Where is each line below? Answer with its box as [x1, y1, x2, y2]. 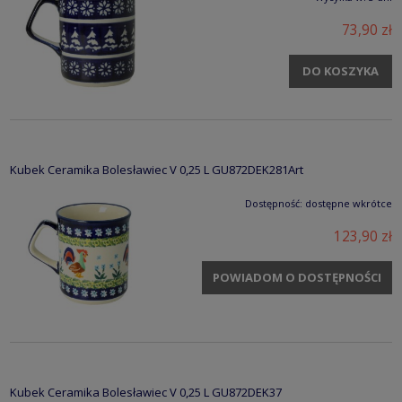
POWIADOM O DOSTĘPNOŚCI [212, 269, 381, 286]
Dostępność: [245, 197, 302, 211]
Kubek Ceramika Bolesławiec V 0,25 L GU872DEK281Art [10, 162, 303, 179]
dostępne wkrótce [305, 197, 392, 211]
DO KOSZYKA [302, 63, 379, 80]
